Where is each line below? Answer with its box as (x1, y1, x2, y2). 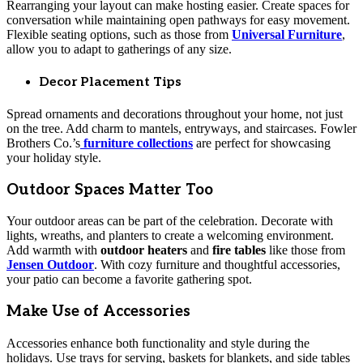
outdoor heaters (100, 243, 187, 258)
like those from (266, 243, 345, 258)
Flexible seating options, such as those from (6, 28, 228, 42)
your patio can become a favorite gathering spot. (6, 272, 252, 287)
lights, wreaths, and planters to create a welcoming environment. (6, 228, 334, 243)
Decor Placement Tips (39, 74, 181, 90)
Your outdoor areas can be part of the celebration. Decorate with (6, 214, 333, 228)
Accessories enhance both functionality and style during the (6, 335, 310, 350)
